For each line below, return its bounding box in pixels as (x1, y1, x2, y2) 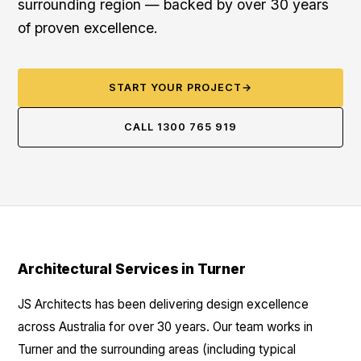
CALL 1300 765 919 (123, 121, 238, 133)
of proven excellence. (18, 19, 159, 36)
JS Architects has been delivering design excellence (18, 297, 309, 312)
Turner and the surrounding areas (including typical (18, 342, 297, 357)
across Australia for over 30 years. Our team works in (18, 319, 313, 334)
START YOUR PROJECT (109, 81, 242, 93)
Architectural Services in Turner (18, 260, 246, 277)
